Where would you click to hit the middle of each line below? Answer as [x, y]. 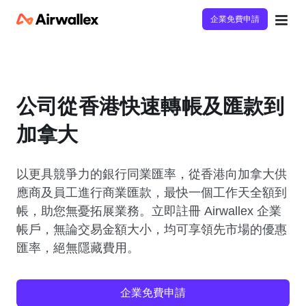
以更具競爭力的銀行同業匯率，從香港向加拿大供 [152, 174]
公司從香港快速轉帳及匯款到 [151, 106]
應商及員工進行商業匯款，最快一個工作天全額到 [152, 193]
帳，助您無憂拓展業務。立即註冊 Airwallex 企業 [149, 211]
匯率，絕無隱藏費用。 [78, 248]
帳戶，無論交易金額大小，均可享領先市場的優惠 [152, 229]
